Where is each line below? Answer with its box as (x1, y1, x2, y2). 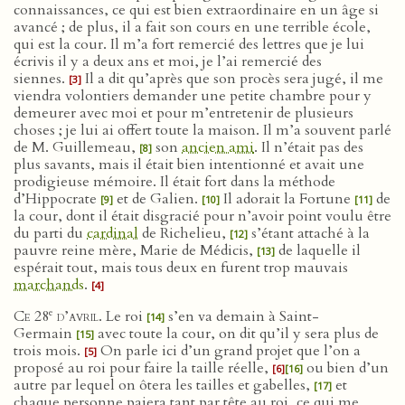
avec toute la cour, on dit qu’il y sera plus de (94, 324, 379, 344)
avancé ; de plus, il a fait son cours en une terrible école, (14, 17, 371, 37)
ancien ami (182, 137, 254, 157)
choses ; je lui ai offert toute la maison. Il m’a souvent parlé (14, 120, 391, 140)
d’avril (53, 306, 99, 326)
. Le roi (99, 306, 146, 326)
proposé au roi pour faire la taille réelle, (14, 358, 272, 378)
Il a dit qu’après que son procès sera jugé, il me (81, 69, 383, 89)
